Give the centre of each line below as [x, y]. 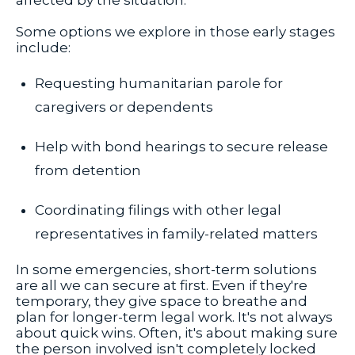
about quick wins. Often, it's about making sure [177, 333]
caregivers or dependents [124, 107]
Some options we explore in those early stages [176, 32]
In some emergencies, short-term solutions [166, 270]
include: [43, 48]
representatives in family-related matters [176, 234]
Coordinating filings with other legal [158, 210]
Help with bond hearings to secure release [181, 147]
